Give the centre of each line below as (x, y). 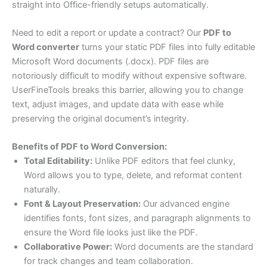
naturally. (42, 190)
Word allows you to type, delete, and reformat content (133, 176)
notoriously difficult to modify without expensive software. (129, 75)
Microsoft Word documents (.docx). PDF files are (110, 61)
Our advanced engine (185, 204)
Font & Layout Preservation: (82, 204)
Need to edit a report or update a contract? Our (108, 32)
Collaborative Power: (68, 247)
